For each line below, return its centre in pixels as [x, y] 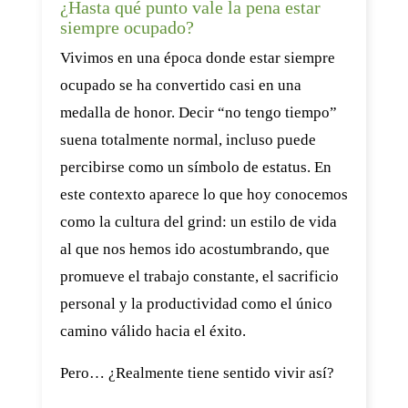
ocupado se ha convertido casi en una [181, 85]
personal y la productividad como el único [196, 304]
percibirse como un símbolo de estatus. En [196, 167]
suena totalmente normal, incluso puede [188, 140]
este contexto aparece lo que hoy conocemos [204, 194]
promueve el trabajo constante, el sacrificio [199, 276]
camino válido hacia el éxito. [153, 331]
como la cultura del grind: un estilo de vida [199, 222]
